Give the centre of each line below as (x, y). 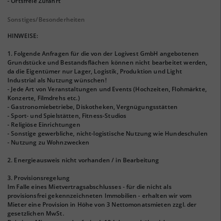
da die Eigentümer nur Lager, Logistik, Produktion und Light (95, 71)
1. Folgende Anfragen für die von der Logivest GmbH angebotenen (103, 54)
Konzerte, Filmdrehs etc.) (44, 98)
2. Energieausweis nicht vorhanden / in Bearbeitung (83, 160)
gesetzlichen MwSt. (36, 213)
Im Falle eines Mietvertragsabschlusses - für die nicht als (90, 187)
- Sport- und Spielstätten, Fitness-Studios (67, 116)
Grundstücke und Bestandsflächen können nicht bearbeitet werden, (108, 62)
